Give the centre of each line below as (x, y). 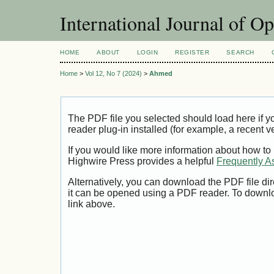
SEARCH (240, 52)
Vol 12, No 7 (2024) (113, 74)
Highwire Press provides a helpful (142, 161)
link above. (91, 204)
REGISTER (192, 52)
